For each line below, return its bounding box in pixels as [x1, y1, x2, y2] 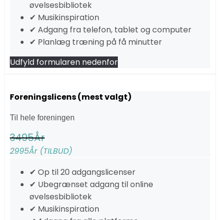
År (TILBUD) [29, 145, 72, 157]
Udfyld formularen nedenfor [10, 56, 118, 68]
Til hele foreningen [10, 113, 75, 122]
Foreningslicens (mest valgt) [10, 91, 132, 103]
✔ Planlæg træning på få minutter [29, 36, 162, 48]
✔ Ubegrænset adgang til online [29, 178, 153, 190]
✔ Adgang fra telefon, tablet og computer [29, 24, 192, 36]
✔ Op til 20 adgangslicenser [29, 166, 136, 178]
